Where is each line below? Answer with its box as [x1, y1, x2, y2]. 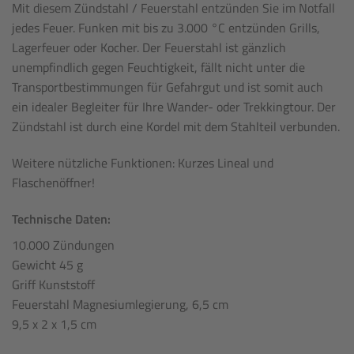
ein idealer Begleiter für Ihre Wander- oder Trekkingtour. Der [12, 97, 336, 117]
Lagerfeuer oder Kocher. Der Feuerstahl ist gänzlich [12, 38, 286, 58]
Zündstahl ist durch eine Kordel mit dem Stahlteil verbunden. [12, 117, 340, 137]
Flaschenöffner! [12, 173, 95, 193]
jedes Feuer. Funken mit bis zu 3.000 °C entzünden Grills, [12, 18, 320, 38]
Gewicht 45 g [12, 255, 83, 275]
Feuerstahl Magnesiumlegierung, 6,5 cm [12, 295, 228, 314]
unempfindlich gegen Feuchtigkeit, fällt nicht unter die [12, 58, 305, 77]
